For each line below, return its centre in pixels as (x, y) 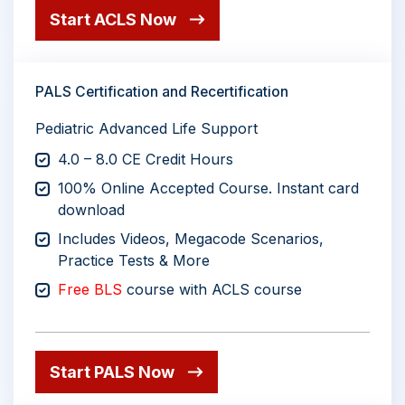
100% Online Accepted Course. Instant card (208, 188)
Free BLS (90, 289)
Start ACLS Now (113, 19)
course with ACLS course (212, 289)
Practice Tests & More (134, 260)
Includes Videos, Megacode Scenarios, (191, 238)
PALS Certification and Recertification (162, 91)
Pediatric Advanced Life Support (146, 128)
